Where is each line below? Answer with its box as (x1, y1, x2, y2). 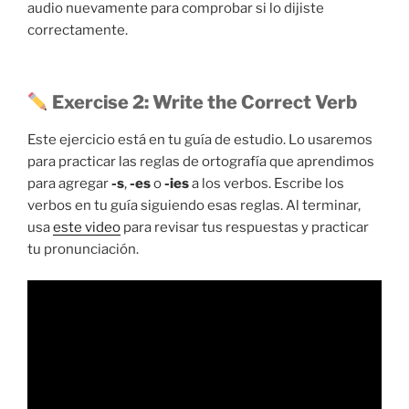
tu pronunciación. (27, 240, 139, 257)
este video (53, 218, 121, 236)
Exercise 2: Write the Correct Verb (47, 90, 357, 113)
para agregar (27, 174, 111, 192)
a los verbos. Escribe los (189, 174, 344, 192)
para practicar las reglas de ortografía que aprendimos (27, 152, 374, 170)
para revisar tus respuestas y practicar (121, 218, 369, 236)
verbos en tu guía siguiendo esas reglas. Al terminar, (27, 196, 361, 214)
